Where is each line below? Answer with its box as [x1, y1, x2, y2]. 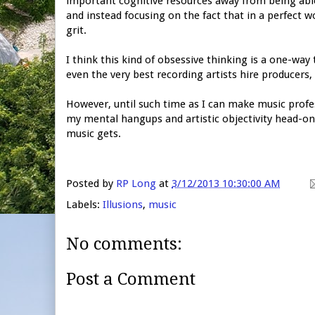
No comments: [66, 233, 182, 254]
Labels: [66, 198, 103, 211]
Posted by [66, 176, 116, 190]
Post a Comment [66, 269, 195, 290]
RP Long [116, 176, 156, 190]
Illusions [103, 198, 143, 211]
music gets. [66, 127, 121, 140]
